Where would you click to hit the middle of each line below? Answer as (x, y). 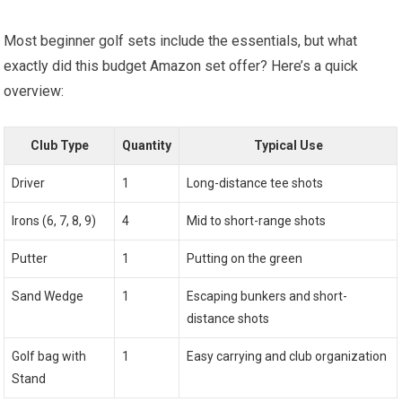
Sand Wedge (48, 297)
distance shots (228, 319)
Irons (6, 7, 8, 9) (54, 221)
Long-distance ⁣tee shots (255, 184)
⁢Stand (29, 379)
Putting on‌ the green (245, 259)
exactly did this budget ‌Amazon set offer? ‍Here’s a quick (181, 66)
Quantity (147, 146)
